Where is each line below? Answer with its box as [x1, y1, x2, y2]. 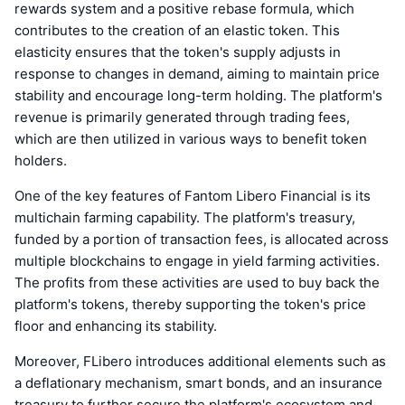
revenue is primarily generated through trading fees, [14, 108, 350, 127]
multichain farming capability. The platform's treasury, [14, 209, 355, 227]
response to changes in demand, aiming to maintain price [14, 65, 380, 83]
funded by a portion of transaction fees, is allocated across [14, 231, 389, 249]
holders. [14, 152, 67, 170]
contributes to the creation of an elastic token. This [14, 22, 340, 40]
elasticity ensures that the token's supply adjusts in [14, 43, 341, 61]
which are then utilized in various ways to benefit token [14, 130, 367, 148]
